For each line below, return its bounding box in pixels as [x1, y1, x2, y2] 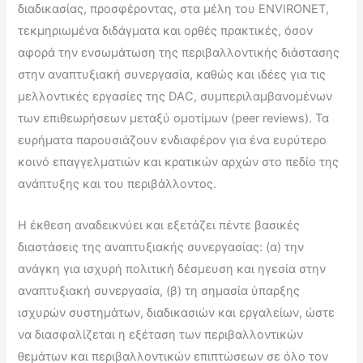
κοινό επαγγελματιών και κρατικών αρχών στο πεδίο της [18, 155, 340, 170]
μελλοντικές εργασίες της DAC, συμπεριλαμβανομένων [18, 89, 333, 105]
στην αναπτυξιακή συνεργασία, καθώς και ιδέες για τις [18, 67, 327, 83]
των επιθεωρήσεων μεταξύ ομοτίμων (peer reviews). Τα [18, 111, 330, 126]
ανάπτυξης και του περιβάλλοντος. [18, 177, 217, 192]
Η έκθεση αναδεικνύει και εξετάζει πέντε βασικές [18, 217, 301, 233]
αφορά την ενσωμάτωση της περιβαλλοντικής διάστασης [18, 45, 340, 61]
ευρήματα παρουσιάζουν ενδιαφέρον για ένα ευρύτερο [18, 133, 327, 148]
